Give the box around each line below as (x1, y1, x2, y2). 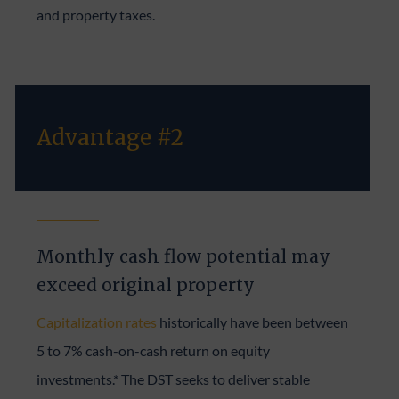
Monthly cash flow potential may (37, 245, 331, 267)
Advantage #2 (37, 123, 184, 151)
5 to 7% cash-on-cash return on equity (37, 341, 271, 359)
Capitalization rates (37, 313, 158, 330)
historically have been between (157, 313, 349, 330)
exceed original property (37, 273, 256, 296)
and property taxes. (37, 5, 156, 23)
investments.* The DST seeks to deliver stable (37, 370, 311, 387)
